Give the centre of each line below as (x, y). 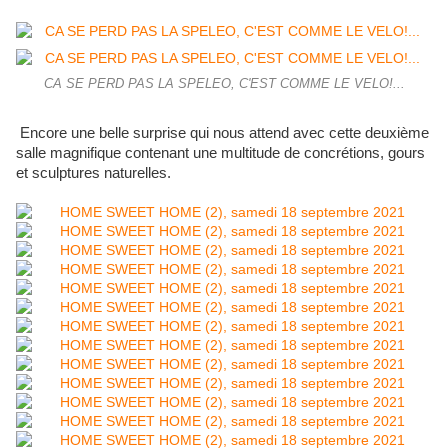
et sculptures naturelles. (93, 173)
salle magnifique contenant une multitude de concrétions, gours (220, 153)
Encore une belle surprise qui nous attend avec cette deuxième (222, 133)
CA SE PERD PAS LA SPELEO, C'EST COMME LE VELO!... (224, 84)
